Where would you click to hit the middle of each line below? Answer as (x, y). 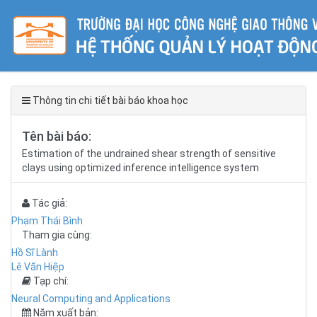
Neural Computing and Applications (91, 299)
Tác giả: (48, 203)
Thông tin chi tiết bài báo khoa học (109, 100)
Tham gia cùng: (57, 235)
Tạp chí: (50, 281)
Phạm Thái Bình (47, 221)
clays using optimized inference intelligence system (140, 168)
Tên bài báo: (57, 136)
